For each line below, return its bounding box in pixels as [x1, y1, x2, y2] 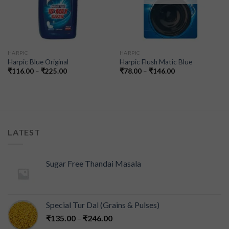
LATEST [8, 127, 40, 137]
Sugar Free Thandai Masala [46, 158, 141, 169]
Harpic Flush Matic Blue [119, 57, 192, 66]
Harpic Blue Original [7, 57, 68, 66]
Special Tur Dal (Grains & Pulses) [46, 200, 159, 210]
